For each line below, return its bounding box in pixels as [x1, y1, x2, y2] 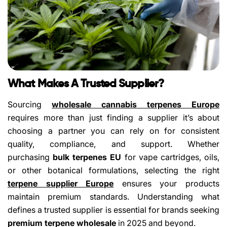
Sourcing [8, 99, 52, 109]
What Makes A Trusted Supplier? [8, 78, 164, 90]
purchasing [8, 152, 53, 162]
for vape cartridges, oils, [121, 152, 220, 162]
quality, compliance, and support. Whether [8, 138, 219, 149]
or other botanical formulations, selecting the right [8, 165, 219, 175]
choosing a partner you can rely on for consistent [8, 125, 219, 136]
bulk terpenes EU [53, 152, 122, 162]
